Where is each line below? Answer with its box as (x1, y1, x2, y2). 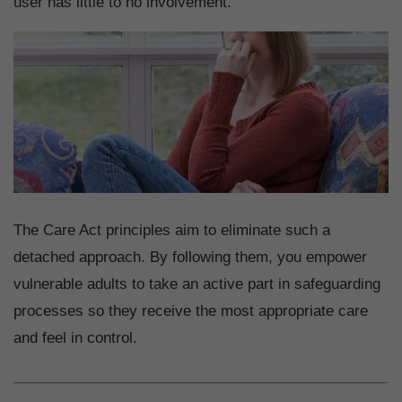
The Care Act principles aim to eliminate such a (13, 222, 330, 240)
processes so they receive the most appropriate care (13, 302, 368, 320)
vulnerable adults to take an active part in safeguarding (13, 275, 380, 293)
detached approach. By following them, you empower (13, 249, 367, 267)
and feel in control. (13, 329, 137, 347)
